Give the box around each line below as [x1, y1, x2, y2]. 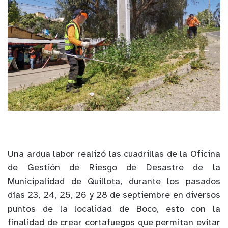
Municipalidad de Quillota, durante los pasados [8, 177, 220, 187]
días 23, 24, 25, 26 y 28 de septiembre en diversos [8, 191, 220, 201]
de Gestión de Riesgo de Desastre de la [8, 163, 220, 174]
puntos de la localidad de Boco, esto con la [8, 205, 220, 215]
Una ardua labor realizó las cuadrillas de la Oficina [8, 150, 220, 160]
